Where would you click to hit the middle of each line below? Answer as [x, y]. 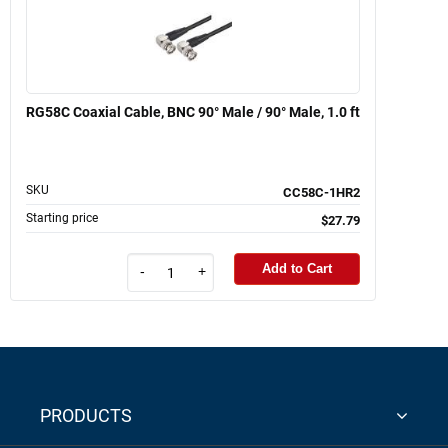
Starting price [62, 217]
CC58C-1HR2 [321, 192]
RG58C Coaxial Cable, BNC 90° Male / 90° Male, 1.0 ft [193, 111]
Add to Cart [297, 269]
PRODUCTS [86, 416]
